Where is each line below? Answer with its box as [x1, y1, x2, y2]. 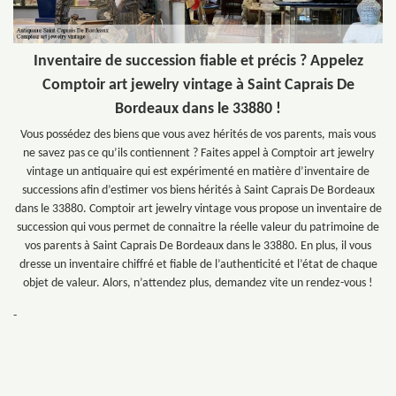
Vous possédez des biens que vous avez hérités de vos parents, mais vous [20, 127, 376, 141]
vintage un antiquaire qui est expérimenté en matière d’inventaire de [27, 164, 369, 179]
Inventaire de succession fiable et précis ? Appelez [33, 52, 363, 70]
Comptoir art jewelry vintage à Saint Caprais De [42, 76, 354, 94]
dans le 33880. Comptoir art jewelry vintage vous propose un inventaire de [14, 202, 382, 216]
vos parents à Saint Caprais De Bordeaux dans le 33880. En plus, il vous [25, 239, 371, 253]
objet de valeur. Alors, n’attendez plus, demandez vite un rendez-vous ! [23, 276, 373, 290]
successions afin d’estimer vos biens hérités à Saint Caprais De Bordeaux [21, 183, 375, 197]
